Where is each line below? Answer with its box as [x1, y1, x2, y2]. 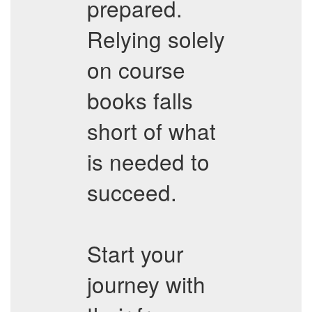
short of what [87, 115, 216, 146]
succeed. [87, 176, 177, 208]
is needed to [87, 146, 210, 177]
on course [87, 54, 185, 85]
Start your [87, 237, 183, 269]
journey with [87, 268, 205, 299]
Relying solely [87, 23, 225, 54]
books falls [87, 84, 193, 116]
